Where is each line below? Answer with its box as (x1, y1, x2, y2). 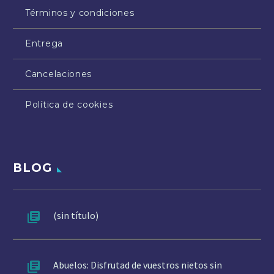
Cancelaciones (25, 68, 92, 80)
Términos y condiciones (25, 7, 135, 19)
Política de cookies (25, 99, 113, 111)
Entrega (25, 38, 63, 50)
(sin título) (53, 209, 98, 221)
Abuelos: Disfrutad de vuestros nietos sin (53, 258, 222, 271)
